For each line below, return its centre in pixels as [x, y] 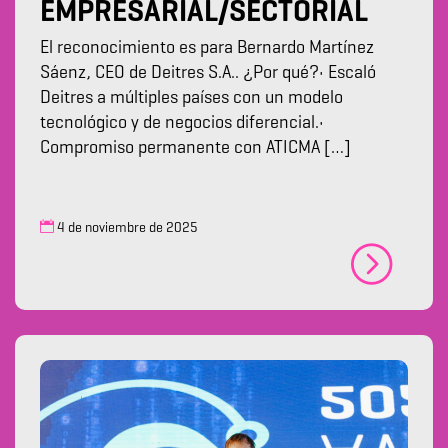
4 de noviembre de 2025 [126, 228]
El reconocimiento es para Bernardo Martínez [207, 48]
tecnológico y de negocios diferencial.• [182, 123]
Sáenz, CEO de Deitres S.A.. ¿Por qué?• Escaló [208, 73]
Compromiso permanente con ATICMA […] [195, 148]
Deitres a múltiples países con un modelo [191, 98]
